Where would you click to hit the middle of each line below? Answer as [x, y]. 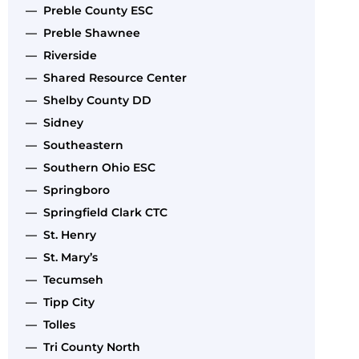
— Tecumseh [61, 279]
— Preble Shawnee [80, 32]
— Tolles [47, 324]
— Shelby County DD [85, 100]
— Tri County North [80, 347]
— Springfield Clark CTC [93, 212]
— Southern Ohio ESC [87, 167]
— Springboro [65, 190]
